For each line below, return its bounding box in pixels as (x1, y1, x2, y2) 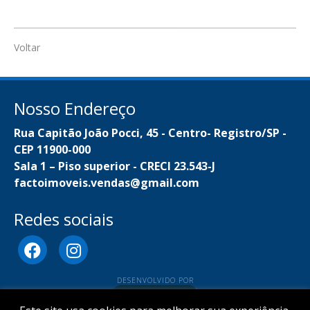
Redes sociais (14, 208, 113, 231)
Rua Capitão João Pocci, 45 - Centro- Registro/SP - (14, 125, 286, 141)
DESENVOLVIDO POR (116, 275, 194, 286)
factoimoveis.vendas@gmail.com (14, 175, 199, 191)
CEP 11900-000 (14, 142, 91, 158)
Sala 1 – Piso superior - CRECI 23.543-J (14, 158, 215, 174)
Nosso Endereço (14, 97, 136, 120)
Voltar (14, 41, 40, 55)
